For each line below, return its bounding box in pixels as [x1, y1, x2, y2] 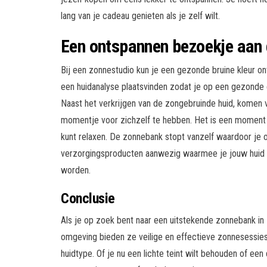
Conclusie [61, 190, 115, 207]
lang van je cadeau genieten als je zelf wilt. [61, 10, 220, 21]
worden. [61, 164, 91, 176]
